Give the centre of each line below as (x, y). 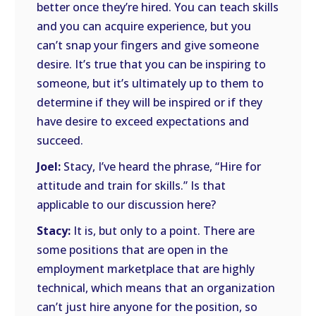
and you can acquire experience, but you (144, 26)
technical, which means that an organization (156, 288)
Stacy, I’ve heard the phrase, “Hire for (161, 166)
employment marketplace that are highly (146, 269)
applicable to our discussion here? (127, 205)
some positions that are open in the (133, 250)
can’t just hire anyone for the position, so (147, 307)
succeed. (60, 140)
